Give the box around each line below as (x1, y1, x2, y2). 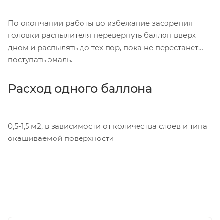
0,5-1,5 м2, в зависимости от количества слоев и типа (8, 121, 207, 131)
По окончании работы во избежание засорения (8, 18, 192, 27)
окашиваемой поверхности (8, 133, 114, 143)
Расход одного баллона (8, 81, 152, 96)
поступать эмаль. (8, 55, 72, 64)
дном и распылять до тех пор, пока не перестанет (8, 42, 198, 52)
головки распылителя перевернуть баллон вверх (8, 30, 196, 40)
